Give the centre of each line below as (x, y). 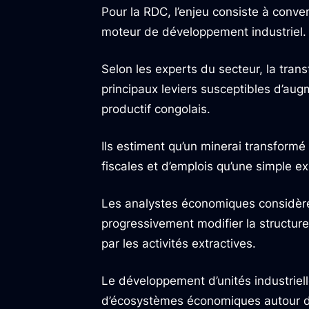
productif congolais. (156, 109)
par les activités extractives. (179, 243)
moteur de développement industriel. (204, 32)
